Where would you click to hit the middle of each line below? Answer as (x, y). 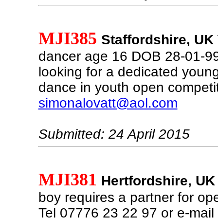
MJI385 (67, 38)
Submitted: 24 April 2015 (114, 134)
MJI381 (67, 180)
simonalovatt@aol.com (108, 103)
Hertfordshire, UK (158, 181)
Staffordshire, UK (157, 40)
